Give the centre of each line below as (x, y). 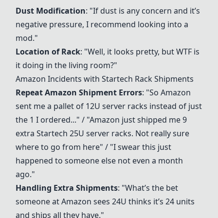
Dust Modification (51, 11)
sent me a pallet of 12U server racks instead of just (109, 106)
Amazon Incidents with (59, 79)
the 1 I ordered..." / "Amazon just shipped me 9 (101, 120)
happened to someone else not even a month (99, 161)
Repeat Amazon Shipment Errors (79, 92)
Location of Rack (48, 52)
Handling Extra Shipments (67, 188)
